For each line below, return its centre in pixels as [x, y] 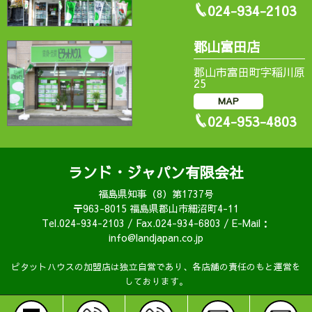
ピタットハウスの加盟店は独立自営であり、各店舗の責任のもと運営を [156, 266]
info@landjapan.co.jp [156, 237]
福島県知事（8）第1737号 [156, 194]
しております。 [156, 281]
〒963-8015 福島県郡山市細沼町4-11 [156, 208]
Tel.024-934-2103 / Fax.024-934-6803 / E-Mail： [156, 223]
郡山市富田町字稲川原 [249, 72]
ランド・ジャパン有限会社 [156, 172]
